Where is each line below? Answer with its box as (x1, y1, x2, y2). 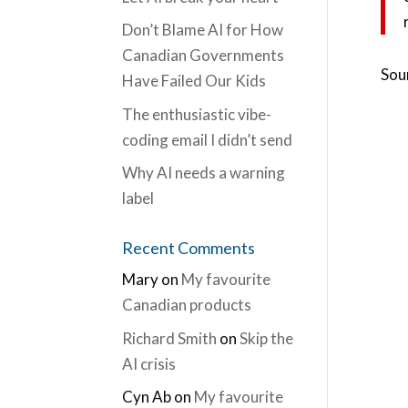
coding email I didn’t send (122, 129, 293, 149)
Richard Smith (122, 328, 218, 348)
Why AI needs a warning (122, 163, 286, 182)
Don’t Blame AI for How (122, 20, 284, 39)
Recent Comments (122, 238, 256, 258)
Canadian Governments (122, 46, 285, 65)
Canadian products (122, 295, 252, 314)
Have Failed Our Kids (122, 71, 267, 90)
